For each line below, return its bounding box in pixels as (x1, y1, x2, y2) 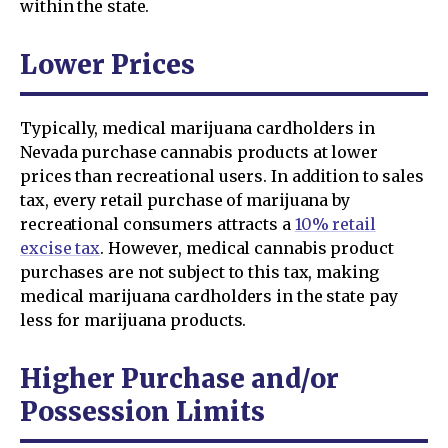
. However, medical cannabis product (100, 238, 394, 258)
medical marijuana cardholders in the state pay (20, 286, 398, 306)
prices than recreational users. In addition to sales (20, 166, 425, 186)
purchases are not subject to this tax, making (20, 262, 379, 282)
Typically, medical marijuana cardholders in (20, 118, 375, 138)
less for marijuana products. (20, 310, 247, 330)
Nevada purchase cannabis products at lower (20, 142, 378, 162)
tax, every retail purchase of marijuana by (20, 190, 350, 210)
